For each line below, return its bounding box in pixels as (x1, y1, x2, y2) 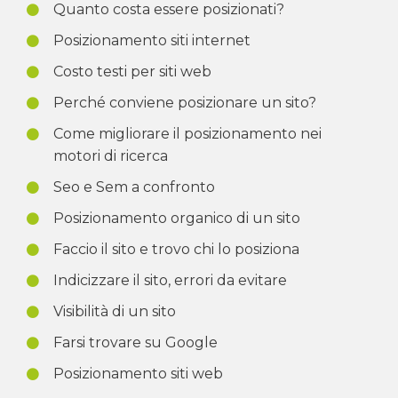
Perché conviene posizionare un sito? (53, 93, 316, 111)
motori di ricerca (53, 147, 168, 164)
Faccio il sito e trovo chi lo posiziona (53, 240, 299, 258)
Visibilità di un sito (53, 302, 176, 320)
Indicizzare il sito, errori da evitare (53, 271, 287, 289)
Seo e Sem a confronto (53, 178, 215, 195)
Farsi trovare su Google (53, 333, 218, 351)
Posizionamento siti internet (53, 31, 251, 49)
